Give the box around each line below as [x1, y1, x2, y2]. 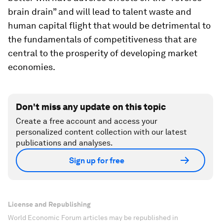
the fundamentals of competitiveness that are [8, 34, 197, 45]
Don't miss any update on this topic [16, 102, 166, 112]
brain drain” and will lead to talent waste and [8, 6, 191, 17]
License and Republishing [8, 200, 91, 209]
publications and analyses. [16, 138, 113, 148]
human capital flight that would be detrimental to [8, 20, 211, 31]
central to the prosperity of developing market [8, 48, 197, 59]
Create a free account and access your [16, 116, 157, 126]
